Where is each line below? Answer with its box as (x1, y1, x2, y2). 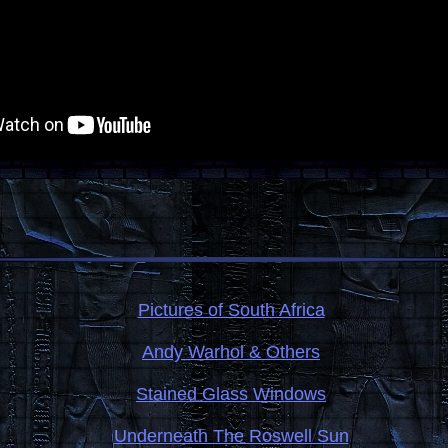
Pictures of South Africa (137, 300, 325, 320)
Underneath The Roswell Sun (113, 426, 349, 446)
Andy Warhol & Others (142, 342, 320, 362)
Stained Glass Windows (136, 384, 326, 404)
